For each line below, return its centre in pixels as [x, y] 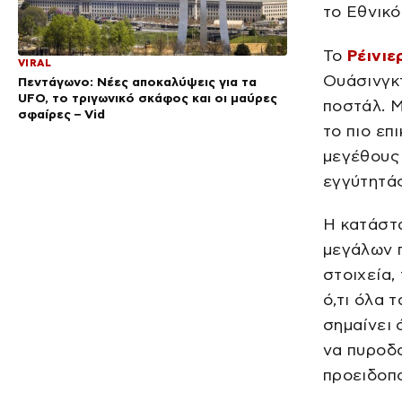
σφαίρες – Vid [61, 114]
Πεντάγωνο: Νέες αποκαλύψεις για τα [137, 82]
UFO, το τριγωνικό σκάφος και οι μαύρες [148, 98]
